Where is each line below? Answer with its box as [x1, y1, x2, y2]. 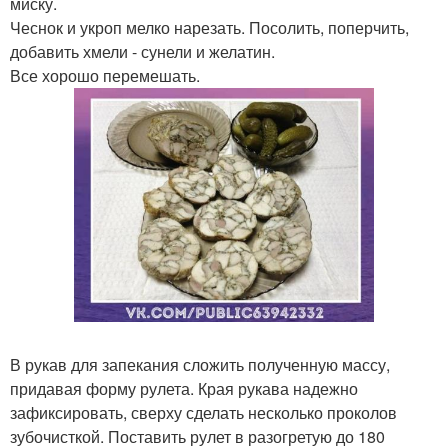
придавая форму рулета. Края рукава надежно [10, 377, 358, 400]
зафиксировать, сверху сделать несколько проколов [10, 401, 397, 424]
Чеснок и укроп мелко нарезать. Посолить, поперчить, [10, 16, 409, 39]
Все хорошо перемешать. [10, 64, 200, 87]
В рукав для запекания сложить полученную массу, [10, 353, 390, 376]
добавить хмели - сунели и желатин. [10, 40, 275, 63]
